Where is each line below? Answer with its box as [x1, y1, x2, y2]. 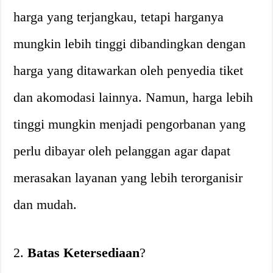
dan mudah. [13, 197, 77, 212]
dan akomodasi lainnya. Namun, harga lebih [13, 90, 253, 105]
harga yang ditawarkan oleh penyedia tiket [13, 63, 244, 78]
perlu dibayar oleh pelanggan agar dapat [13, 143, 231, 158]
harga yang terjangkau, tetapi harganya [13, 9, 224, 24]
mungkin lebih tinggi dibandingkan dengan [13, 36, 246, 51]
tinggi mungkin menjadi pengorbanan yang [13, 116, 246, 132]
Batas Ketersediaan [27, 245, 140, 260]
